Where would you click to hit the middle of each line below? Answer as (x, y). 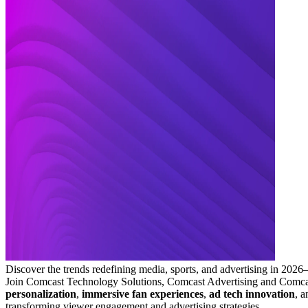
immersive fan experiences (143, 294)
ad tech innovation (252, 294)
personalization (41, 294)
